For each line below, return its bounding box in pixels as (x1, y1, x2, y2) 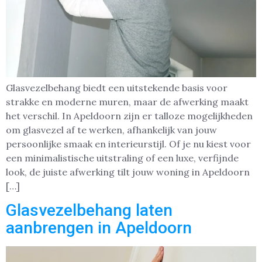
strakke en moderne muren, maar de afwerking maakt (6, 96, 249, 108)
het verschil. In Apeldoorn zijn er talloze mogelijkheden (6, 110, 253, 122)
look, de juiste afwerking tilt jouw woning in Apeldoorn (6, 166, 250, 178)
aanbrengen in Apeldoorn (6, 218, 192, 237)
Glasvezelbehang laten (6, 200, 173, 220)
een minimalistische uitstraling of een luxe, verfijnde (6, 152, 239, 164)
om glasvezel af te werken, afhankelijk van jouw (6, 124, 217, 136)
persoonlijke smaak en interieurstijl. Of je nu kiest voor (6, 138, 251, 150)
